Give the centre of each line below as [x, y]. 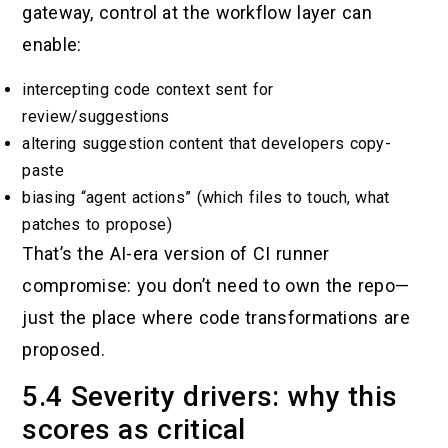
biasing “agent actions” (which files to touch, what [206, 197]
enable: [52, 45]
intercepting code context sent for [148, 89]
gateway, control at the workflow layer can [197, 13]
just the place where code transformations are [216, 317]
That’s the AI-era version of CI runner [176, 253]
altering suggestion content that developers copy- [207, 143]
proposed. [64, 349]
